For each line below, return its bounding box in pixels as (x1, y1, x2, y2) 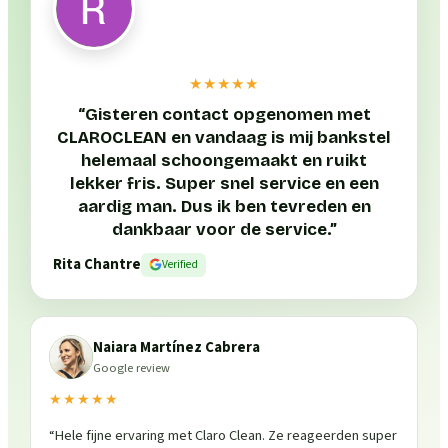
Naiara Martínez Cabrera (93, 336, 261, 358)
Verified (162, 255, 199, 273)
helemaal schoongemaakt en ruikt (81, 149, 367, 171)
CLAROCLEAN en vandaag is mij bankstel (57, 126, 391, 148)
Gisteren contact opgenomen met (84, 103, 371, 125)
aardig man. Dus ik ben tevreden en (77, 195, 371, 217)
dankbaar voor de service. (111, 218, 330, 240)
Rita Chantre (53, 254, 142, 276)
